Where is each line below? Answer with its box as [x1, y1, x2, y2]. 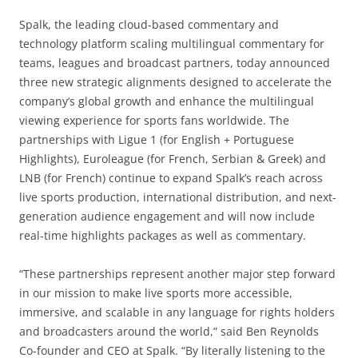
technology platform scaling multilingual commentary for [19, 35, 324, 51]
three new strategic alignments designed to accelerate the [19, 74, 332, 89]
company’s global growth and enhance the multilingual [19, 93, 314, 109]
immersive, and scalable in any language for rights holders [19, 304, 335, 320]
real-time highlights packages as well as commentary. [19, 227, 306, 243]
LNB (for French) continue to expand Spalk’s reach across [19, 169, 323, 185]
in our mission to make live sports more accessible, [19, 284, 292, 300]
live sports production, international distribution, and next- [19, 189, 336, 205]
